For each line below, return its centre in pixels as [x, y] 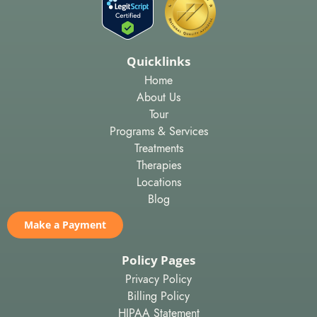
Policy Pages [158, 260]
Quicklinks [158, 62]
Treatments [158, 149]
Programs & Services [158, 132]
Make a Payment [65, 225]
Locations [158, 183]
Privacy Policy [158, 280]
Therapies [158, 166]
